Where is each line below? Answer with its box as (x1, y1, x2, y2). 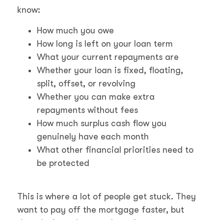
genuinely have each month (37, 131, 149, 141)
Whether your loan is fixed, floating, (37, 65, 183, 75)
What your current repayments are (37, 52, 179, 62)
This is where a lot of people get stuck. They (17, 191, 196, 201)
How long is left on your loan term (37, 38, 173, 49)
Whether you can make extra (37, 91, 155, 102)
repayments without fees (37, 105, 138, 115)
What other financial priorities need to (37, 144, 193, 155)
